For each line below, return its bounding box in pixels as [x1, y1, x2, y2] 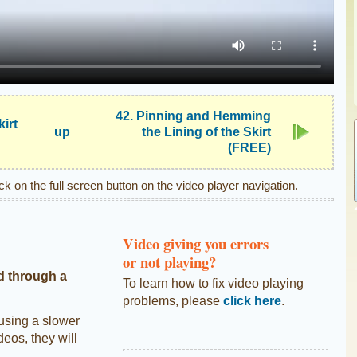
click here [223, 293, 281, 308]
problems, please [123, 293, 223, 308]
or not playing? [123, 251, 216, 273]
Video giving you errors [123, 233, 269, 255]
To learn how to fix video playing [123, 276, 304, 290]
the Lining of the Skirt [142, 125, 271, 139]
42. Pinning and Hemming [116, 109, 271, 123]
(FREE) [228, 141, 271, 155]
